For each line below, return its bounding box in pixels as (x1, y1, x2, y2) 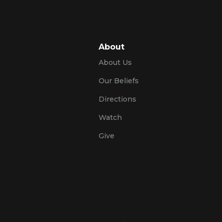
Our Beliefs (99, 76, 139, 86)
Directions (99, 95, 137, 104)
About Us (99, 58, 132, 67)
